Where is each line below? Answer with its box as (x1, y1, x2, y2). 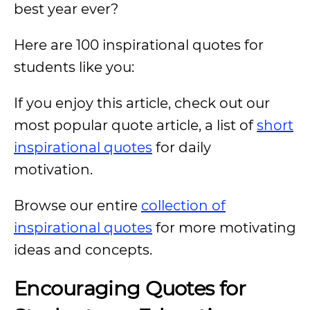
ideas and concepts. (14, 241, 152, 258)
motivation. (14, 161, 96, 178)
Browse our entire (14, 197, 141, 214)
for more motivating (152, 219, 296, 236)
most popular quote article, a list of (14, 117, 257, 134)
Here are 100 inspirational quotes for (14, 37, 264, 53)
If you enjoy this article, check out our (14, 95, 270, 111)
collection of (141, 197, 226, 214)
